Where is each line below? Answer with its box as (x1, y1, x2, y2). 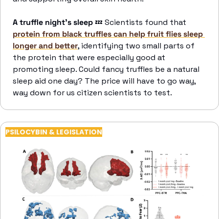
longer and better (13, 41, 78, 51)
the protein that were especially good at (13, 52, 165, 63)
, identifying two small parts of (78, 41, 195, 51)
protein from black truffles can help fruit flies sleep (13, 29, 203, 40)
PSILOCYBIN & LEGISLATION (5, 127, 102, 137)
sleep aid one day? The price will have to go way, (13, 76, 196, 87)
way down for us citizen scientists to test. (13, 88, 172, 98)
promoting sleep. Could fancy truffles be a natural (13, 64, 199, 75)
